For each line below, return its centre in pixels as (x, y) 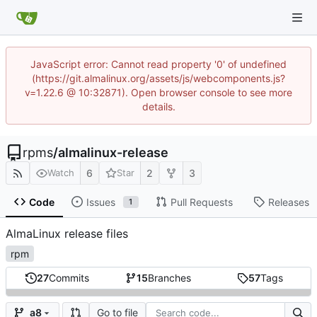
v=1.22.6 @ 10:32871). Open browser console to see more (158, 92)
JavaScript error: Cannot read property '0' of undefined (158, 64)
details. (158, 106)
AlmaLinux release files (67, 234)
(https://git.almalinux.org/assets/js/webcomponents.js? (158, 78)
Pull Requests (201, 202)
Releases (288, 202)
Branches (170, 278)
